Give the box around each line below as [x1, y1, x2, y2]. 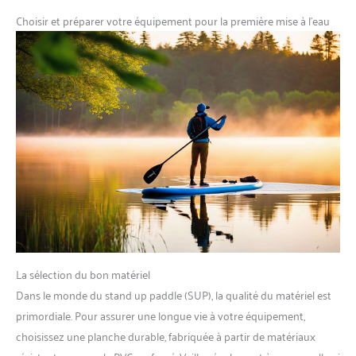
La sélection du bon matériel [16, 263, 150, 284]
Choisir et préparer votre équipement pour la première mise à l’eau [16, 10, 330, 30]
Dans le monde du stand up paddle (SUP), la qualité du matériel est [16, 284, 331, 304]
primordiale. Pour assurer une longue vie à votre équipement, [16, 304, 305, 325]
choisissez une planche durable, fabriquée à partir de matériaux [16, 325, 315, 346]
